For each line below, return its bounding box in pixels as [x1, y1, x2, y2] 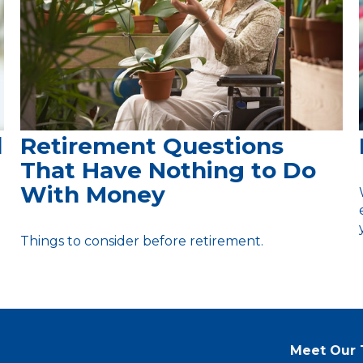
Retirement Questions [19, 131, 284, 160]
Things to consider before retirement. [19, 233, 263, 249]
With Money [19, 180, 165, 208]
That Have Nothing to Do [19, 156, 316, 184]
